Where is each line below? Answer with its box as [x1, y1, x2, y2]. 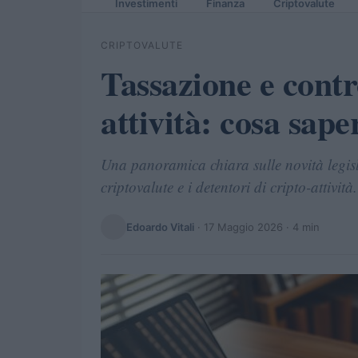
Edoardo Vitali [126, 220, 194, 233]
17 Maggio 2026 [204, 220, 283, 233]
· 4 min [283, 220, 320, 233]
